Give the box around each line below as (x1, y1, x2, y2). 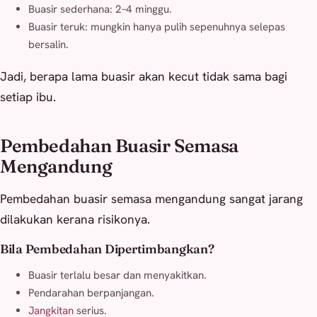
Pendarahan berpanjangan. (28, 285, 154, 300)
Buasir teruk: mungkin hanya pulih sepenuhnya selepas (28, 20, 285, 35)
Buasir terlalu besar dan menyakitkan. (28, 267, 207, 282)
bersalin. (28, 38, 69, 52)
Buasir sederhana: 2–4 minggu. (28, 2, 172, 17)
